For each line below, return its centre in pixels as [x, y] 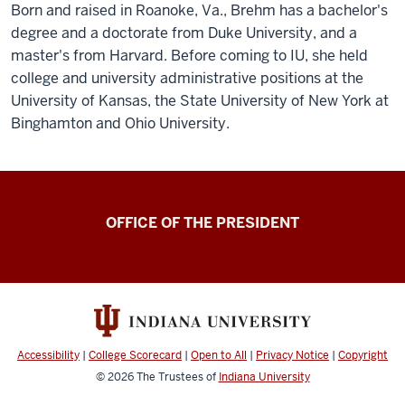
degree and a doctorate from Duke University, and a [184, 33]
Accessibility [48, 356]
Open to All [219, 356]
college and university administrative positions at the [187, 78]
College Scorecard [135, 356]
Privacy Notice [292, 356]
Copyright [363, 356]
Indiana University [264, 377]
